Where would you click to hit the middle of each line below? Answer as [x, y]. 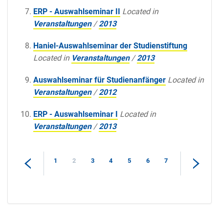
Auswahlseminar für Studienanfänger [99, 80]
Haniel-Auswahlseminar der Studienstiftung [110, 45]
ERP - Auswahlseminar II [77, 11]
